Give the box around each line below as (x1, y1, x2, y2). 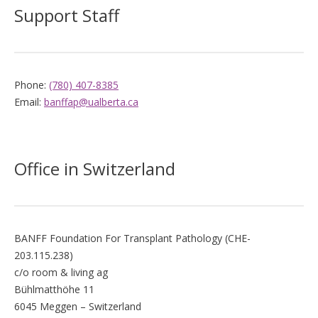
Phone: (14, 78, 49, 92)
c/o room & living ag (14, 265, 108, 279)
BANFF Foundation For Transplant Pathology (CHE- (14, 231, 251, 245)
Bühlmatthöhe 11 (14, 283, 94, 296)
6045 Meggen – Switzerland (14, 300, 141, 313)
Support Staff (14, 4, 119, 27)
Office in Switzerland (14, 157, 175, 180)
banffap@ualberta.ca (44, 95, 138, 109)
